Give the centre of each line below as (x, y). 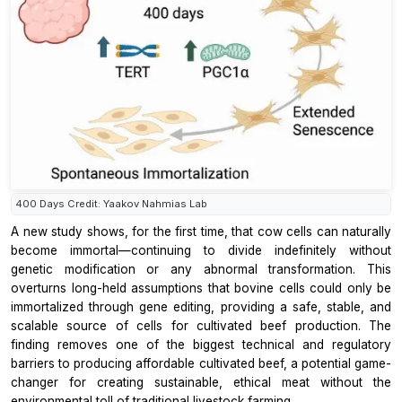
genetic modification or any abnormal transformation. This (201, 270)
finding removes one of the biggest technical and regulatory (201, 345)
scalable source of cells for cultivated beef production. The (201, 326)
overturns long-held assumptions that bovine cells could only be (201, 288)
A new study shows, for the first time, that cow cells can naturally (201, 232)
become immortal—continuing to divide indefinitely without (201, 251)
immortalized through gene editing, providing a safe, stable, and (201, 307)
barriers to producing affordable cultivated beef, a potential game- (201, 364)
